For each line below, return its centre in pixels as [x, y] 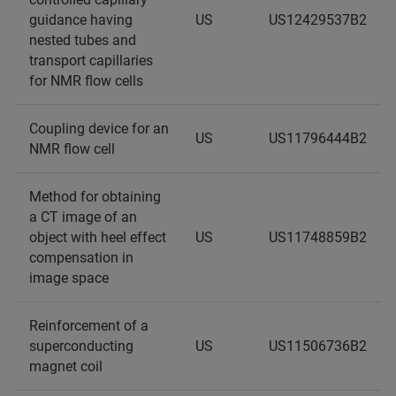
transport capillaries [91, 61]
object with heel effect [98, 237]
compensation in [81, 258]
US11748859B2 [318, 237]
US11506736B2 [318, 346]
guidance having [81, 20]
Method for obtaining [95, 197]
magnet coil [66, 366]
